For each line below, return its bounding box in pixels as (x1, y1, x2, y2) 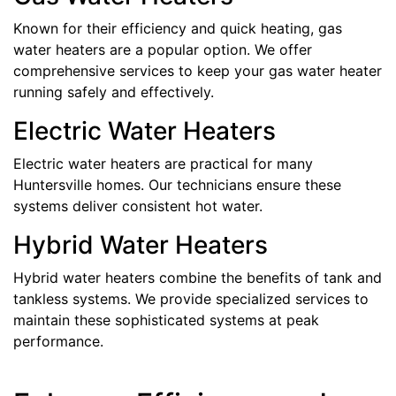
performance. (13, 331, 103, 350)
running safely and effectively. (13, 82, 214, 101)
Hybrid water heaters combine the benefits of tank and (13, 268, 382, 286)
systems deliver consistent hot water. (13, 196, 263, 215)
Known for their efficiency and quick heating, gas (13, 19, 342, 37)
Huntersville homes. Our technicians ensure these (13, 175, 341, 194)
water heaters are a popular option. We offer (13, 40, 312, 58)
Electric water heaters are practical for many (13, 154, 313, 172)
